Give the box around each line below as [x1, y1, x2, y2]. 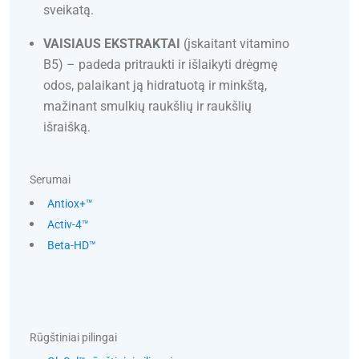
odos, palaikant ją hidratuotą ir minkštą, [43, 77, 267, 93]
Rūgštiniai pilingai [30, 330, 117, 344]
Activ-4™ [47, 217, 89, 231]
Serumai [30, 172, 71, 186]
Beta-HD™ [47, 238, 96, 252]
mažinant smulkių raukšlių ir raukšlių [43, 98, 252, 114]
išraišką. [43, 119, 91, 135]
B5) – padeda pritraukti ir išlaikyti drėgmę [43, 56, 277, 72]
